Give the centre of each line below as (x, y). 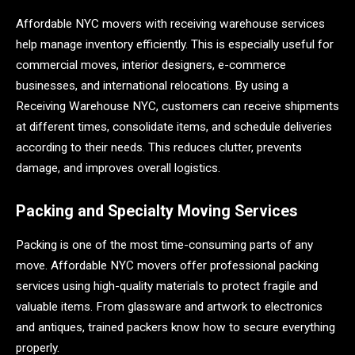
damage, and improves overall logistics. (118, 168)
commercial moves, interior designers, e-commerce (151, 65)
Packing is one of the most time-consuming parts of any (164, 244)
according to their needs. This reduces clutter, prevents (159, 148)
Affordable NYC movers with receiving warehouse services (170, 24)
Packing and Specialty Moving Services (157, 212)
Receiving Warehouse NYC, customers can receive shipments (177, 107)
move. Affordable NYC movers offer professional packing (167, 265)
